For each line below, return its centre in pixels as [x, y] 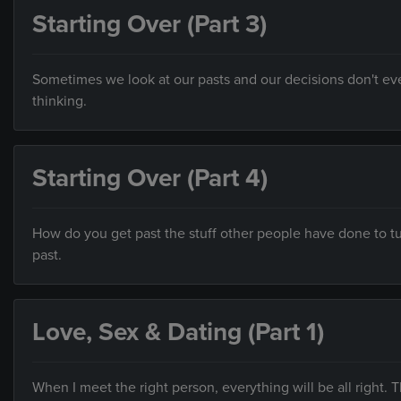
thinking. [60, 101]
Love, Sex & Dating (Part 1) [178, 332]
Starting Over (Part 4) [150, 178]
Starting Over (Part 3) [149, 24]
